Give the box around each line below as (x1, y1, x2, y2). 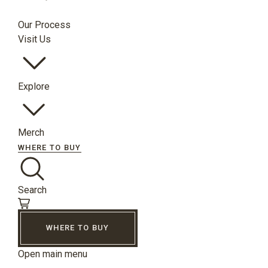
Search (18, 184, 47, 196)
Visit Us (18, 33, 51, 45)
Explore (18, 80, 50, 92)
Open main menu (18, 248, 87, 260)
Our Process (18, 19, 71, 31)
